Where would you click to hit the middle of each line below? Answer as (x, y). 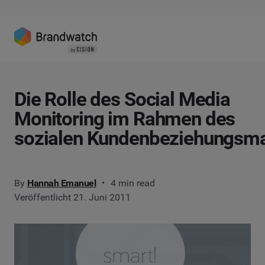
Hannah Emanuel (62, 183)
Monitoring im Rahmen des (125, 119)
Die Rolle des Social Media (122, 99)
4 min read (133, 183)
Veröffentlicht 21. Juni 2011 (72, 198)
